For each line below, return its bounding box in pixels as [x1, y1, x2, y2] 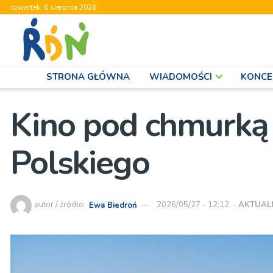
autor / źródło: [35, 199, 87, 211]
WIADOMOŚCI [149, 71, 212, 83]
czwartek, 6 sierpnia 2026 [10, 2, 96, 12]
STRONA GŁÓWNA [46, 71, 130, 83]
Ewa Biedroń [89, 199, 138, 211]
